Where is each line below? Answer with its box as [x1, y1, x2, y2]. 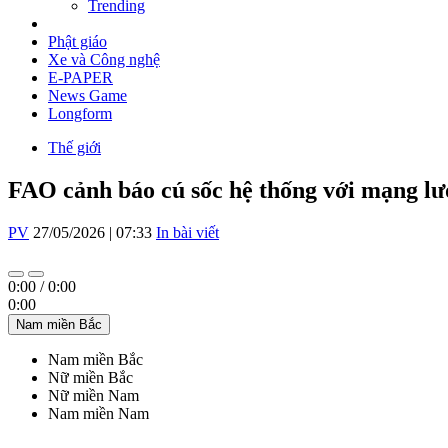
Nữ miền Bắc [48, 369, 133, 387]
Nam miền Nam [48, 405, 149, 423]
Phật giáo [48, 33, 107, 51]
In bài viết [156, 224, 219, 242]
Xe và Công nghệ [48, 51, 160, 69]
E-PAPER [48, 69, 113, 87]
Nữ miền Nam [48, 387, 139, 405]
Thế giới [48, 139, 101, 157]
